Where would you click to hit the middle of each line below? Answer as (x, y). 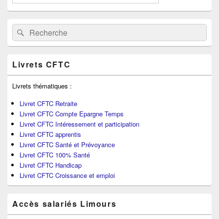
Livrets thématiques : (42, 86)
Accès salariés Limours (65, 204)
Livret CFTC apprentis (50, 134)
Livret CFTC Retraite (48, 104)
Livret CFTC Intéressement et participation (79, 124)
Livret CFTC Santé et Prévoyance (67, 145)
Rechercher (47, 30)
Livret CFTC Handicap (51, 165)
